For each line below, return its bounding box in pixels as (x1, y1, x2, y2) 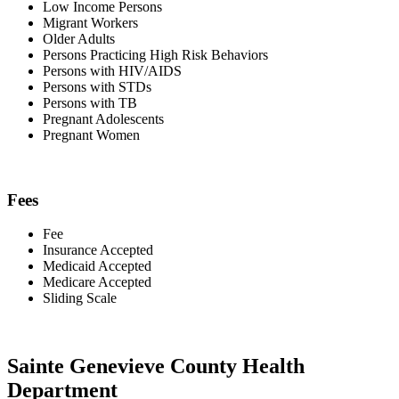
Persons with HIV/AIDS (43, 62, 182, 78)
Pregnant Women (43, 126, 140, 142)
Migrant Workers (43, 14, 138, 30)
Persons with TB (43, 94, 137, 110)
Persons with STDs (43, 78, 151, 94)
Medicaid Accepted (43, 258, 151, 274)
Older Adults (43, 30, 115, 46)
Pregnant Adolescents (43, 110, 164, 126)
